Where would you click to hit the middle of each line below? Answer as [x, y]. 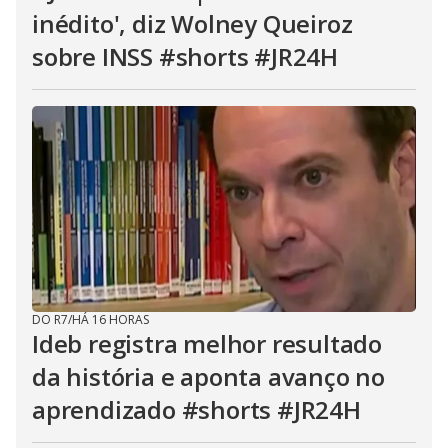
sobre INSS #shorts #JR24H [185, 57]
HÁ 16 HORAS [110, 320]
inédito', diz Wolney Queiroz [192, 24]
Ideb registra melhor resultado [207, 344]
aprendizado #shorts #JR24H [196, 410]
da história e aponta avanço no [208, 377]
